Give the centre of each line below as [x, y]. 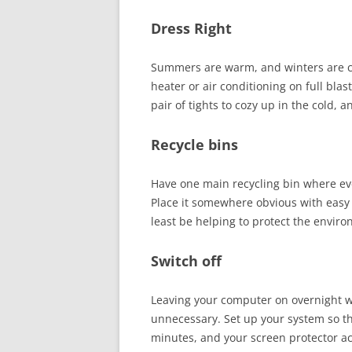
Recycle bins [194, 145]
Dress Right [191, 28]
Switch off [186, 261]
